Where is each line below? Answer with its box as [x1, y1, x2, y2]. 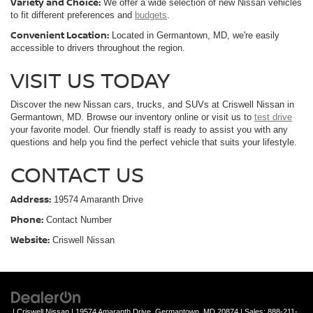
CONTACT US [10, 160, 144, 189]
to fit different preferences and [10, 10, 135, 21]
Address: [10, 193, 51, 206]
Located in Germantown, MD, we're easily [109, 30, 279, 41]
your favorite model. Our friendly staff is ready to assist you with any [10, 124, 288, 136]
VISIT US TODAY [10, 66, 170, 95]
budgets [135, 10, 167, 21]
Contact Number [43, 214, 112, 226]
